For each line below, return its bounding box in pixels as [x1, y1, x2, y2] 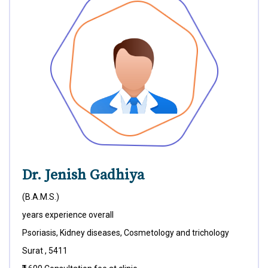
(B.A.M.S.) [22, 192, 59, 202]
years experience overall [22, 210, 114, 220]
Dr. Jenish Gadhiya [22, 166, 144, 184]
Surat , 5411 [22, 246, 68, 255]
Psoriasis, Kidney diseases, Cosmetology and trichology [22, 228, 229, 237]
